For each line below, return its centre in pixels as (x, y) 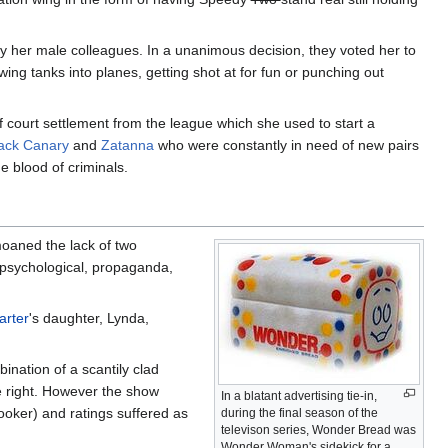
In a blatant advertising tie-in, (299, 395)
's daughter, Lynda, (89, 317)
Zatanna (127, 144)
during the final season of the (299, 412)
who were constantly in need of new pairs (286, 144)
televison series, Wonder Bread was (318, 429)
